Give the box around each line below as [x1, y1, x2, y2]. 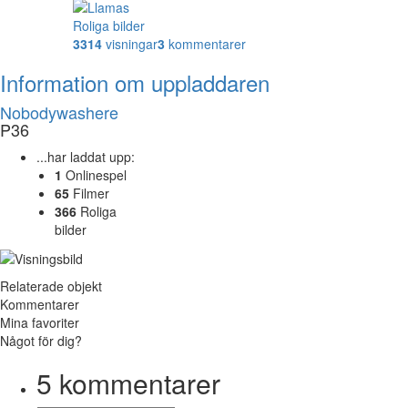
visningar [102, 34, 158, 53]
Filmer [69, 183, 109, 202]
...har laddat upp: [36, 147, 135, 166]
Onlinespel [62, 165, 127, 184]
